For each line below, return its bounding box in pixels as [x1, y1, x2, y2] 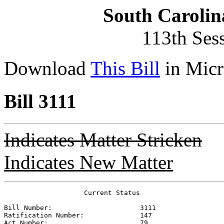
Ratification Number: [4, 211, 140, 219]
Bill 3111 [4, 90, 76, 112]
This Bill [90, 57, 160, 79]
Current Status [4, 188, 140, 196]
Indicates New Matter [4, 151, 173, 173]
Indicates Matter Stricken [4, 128, 202, 150]
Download [4, 57, 90, 79]
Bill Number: [4, 203, 140, 211]
